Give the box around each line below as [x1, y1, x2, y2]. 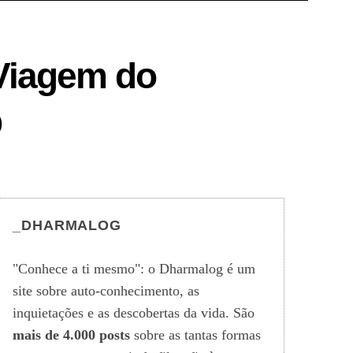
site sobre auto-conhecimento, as [13, 283, 199, 299]
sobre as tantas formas [130, 327, 261, 343]
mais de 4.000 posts [13, 327, 130, 343]
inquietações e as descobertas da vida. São [13, 305, 255, 321]
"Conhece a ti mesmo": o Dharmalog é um [13, 261, 255, 277]
